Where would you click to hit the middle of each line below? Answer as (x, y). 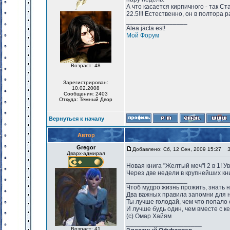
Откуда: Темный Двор (86, 99)
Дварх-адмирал (86, 153)
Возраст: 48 (86, 65)
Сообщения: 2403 (86, 94)
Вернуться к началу (76, 119)
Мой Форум (143, 35)
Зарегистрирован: (86, 82)
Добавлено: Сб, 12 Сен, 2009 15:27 (177, 149)
